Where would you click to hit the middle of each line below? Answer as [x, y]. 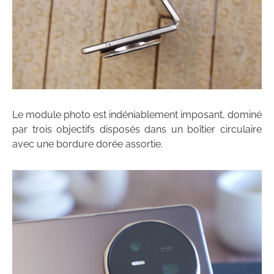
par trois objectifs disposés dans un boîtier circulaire [137, 130]
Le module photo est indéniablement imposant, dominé [137, 115]
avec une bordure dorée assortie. [87, 144]
